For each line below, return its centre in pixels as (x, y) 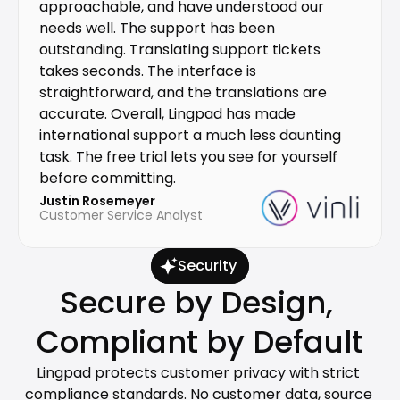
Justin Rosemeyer (97, 201)
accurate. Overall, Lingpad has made (167, 114)
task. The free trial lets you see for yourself (188, 157)
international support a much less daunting (190, 135)
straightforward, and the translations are (183, 92)
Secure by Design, (196, 303)
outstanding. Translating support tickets (180, 50)
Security (207, 266)
